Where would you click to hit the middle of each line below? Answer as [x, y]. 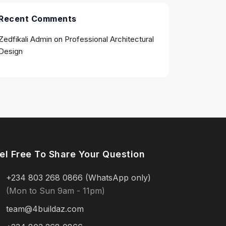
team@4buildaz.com [45, 209]
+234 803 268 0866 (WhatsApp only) [78, 178]
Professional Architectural [109, 39]
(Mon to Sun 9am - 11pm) [55, 191]
